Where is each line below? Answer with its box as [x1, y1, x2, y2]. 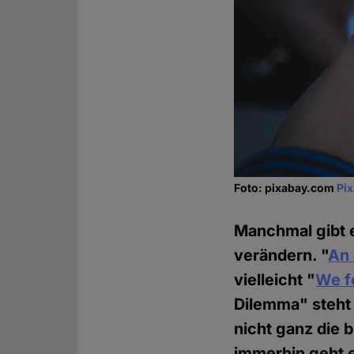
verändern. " [234, 246, 329, 265]
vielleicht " [234, 270, 316, 290]
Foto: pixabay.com [234, 181, 337, 195]
